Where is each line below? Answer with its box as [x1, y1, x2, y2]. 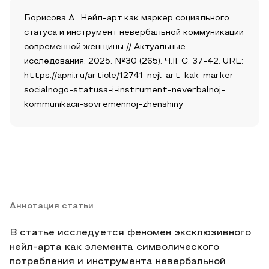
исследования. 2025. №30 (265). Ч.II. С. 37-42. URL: [24, 58, 243, 65]
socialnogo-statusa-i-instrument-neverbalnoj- [24, 86, 225, 94]
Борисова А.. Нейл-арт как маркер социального [24, 14, 229, 22]
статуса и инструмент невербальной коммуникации [24, 29, 244, 37]
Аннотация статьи [10, 202, 94, 210]
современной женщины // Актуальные [24, 43, 186, 51]
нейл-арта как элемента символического [10, 243, 219, 252]
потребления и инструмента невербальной [10, 258, 226, 266]
